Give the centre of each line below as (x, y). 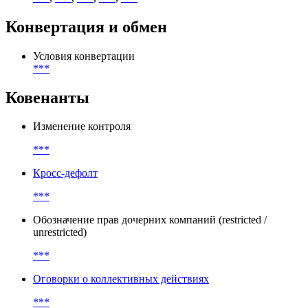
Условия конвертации (84, 103)
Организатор (63, 32)
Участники (33, 9)
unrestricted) (60, 279)
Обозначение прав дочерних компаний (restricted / (150, 267)
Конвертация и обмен (86, 74)
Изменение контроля (82, 173)
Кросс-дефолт (65, 220)
